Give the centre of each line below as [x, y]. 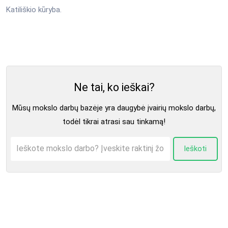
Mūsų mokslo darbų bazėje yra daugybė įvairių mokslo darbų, [114, 108]
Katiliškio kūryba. [34, 9]
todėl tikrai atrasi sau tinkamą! [114, 122]
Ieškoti [195, 148]
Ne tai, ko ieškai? [114, 88]
